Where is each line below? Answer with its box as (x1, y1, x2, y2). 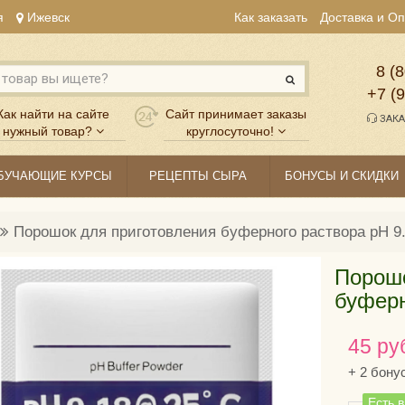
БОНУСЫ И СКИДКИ (284, 169, 399, 184)
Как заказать (234, 10, 307, 25)
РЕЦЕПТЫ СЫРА (149, 169, 248, 184)
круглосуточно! (186, 124, 275, 139)
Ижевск (24, 10, 70, 24)
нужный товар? (2, 124, 92, 139)
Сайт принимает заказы (165, 107, 307, 122)
